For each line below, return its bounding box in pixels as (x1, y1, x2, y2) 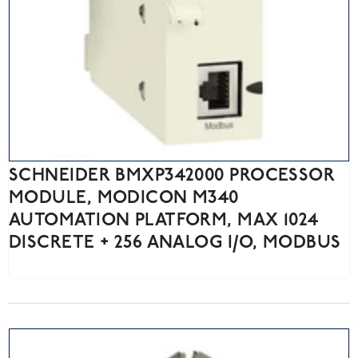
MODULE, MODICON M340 (9, 189, 239, 209)
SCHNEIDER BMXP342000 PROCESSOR (9, 167, 336, 186)
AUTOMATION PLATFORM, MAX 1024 (9, 212, 319, 231)
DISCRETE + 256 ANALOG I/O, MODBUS (9, 234, 341, 253)
